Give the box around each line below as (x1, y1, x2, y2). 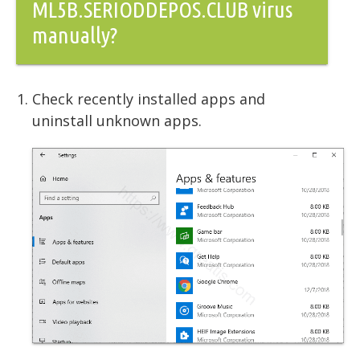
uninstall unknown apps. (32, 110, 202, 130)
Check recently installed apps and (32, 88, 265, 108)
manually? (32, 22, 117, 47)
